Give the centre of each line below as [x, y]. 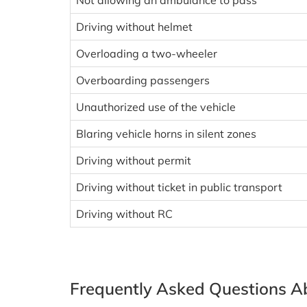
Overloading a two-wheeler [147, 53]
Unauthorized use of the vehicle [156, 107]
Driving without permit [134, 160]
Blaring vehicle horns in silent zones [166, 134]
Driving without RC [124, 214]
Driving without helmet [134, 27]
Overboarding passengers [143, 80]
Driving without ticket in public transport [179, 187]
